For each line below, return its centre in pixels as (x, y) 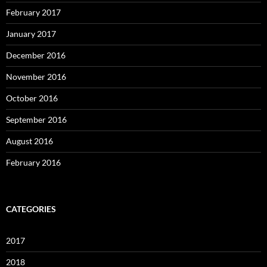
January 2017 (31, 34)
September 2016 (36, 119)
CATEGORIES (31, 209)
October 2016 (32, 98)
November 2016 (36, 77)
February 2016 (33, 162)
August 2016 (30, 141)
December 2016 (36, 55)
